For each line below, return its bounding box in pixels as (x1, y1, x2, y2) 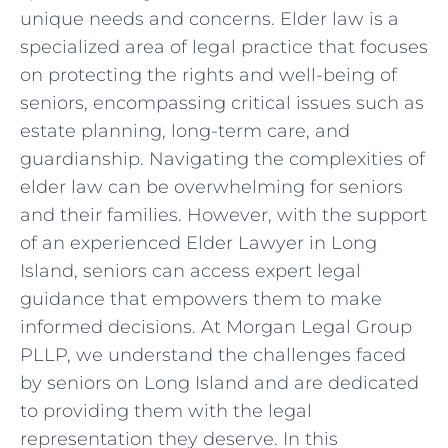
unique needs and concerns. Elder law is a (20, 7, 399, 30)
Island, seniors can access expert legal (20, 259, 361, 282)
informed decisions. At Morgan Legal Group (20, 315, 412, 338)
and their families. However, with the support (20, 203, 427, 226)
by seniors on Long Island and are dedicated (20, 371, 419, 394)
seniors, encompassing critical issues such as (20, 91, 424, 114)
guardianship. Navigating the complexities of (20, 147, 425, 170)
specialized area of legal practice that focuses (20, 35, 428, 58)
